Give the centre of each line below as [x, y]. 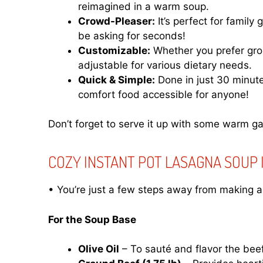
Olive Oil [99, 249]
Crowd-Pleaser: [117, 21]
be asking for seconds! [132, 36]
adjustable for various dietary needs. [165, 65]
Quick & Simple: [117, 80]
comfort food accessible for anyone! [163, 94]
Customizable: [114, 50]
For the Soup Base [92, 219]
